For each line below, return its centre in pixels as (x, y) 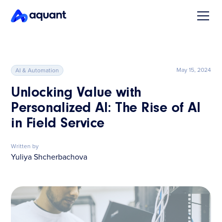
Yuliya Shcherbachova (49, 157)
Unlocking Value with (76, 93)
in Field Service (58, 124)
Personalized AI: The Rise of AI (106, 109)
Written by (25, 146)
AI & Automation (37, 70)
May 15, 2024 (194, 69)
